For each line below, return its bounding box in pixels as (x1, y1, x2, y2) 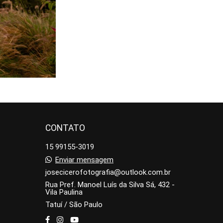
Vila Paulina (45, 188, 83, 197)
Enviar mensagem (55, 155, 113, 164)
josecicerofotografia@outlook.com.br (45, 168, 171, 177)
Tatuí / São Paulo (45, 200, 103, 209)
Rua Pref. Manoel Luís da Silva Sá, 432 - (45, 180, 175, 189)
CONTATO (45, 123, 85, 133)
